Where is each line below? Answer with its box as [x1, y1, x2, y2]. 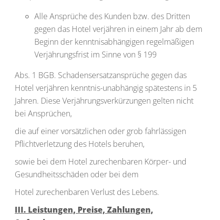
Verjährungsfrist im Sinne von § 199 [34, 49, 157, 60]
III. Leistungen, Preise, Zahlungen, [15, 204, 153, 215]
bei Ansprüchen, [15, 108, 72, 119]
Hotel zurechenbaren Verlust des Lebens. [15, 187, 159, 197]
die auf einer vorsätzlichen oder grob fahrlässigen [15, 126, 186, 137]
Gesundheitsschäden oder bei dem [15, 169, 138, 180]
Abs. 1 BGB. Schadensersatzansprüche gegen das [15, 70, 187, 81]
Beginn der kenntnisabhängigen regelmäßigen [34, 36, 194, 47]
